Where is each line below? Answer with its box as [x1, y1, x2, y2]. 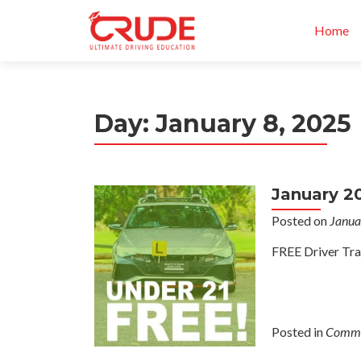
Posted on [272, 213, 330, 228]
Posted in [272, 324, 326, 339]
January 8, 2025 [156, 109, 351, 139]
